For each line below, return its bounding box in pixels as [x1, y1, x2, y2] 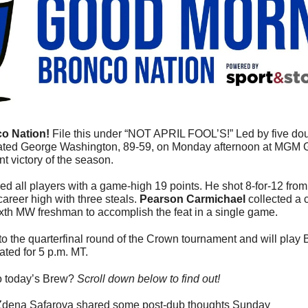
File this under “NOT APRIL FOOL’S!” [52, 128, 236, 140]
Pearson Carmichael [140, 193, 245, 206]
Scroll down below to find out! [77, 273, 223, 285]
